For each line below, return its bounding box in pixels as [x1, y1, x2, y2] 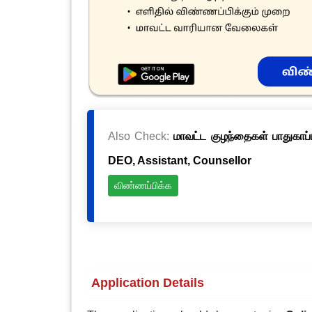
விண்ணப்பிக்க [114, 180, 172, 192]
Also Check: [107, 130, 174, 142]
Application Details [91, 276, 204, 290]
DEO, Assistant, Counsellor [107, 155, 251, 166]
